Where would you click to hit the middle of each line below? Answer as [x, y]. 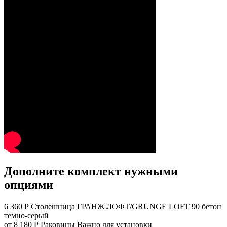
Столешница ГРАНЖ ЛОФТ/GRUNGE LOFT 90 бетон [126, 206]
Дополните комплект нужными [91, 171]
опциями [29, 185]
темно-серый [26, 215]
